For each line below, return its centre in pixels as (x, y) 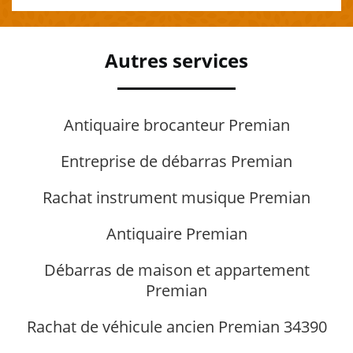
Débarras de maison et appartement (176, 269)
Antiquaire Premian (176, 233)
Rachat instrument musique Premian (176, 197)
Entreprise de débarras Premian (176, 161)
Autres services (176, 60)
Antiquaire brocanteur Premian (176, 124)
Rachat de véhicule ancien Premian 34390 (176, 326)
